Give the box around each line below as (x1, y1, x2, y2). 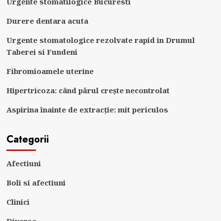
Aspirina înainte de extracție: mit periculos (6, 104, 168, 114)
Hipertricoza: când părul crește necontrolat (6, 85, 170, 95)
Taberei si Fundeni (6, 46, 77, 57)
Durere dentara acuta (6, 15, 88, 26)
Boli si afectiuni (6, 177, 66, 187)
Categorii (6, 132, 49, 147)
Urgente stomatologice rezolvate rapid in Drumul (6, 35, 195, 45)
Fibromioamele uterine (6, 66, 94, 76)
